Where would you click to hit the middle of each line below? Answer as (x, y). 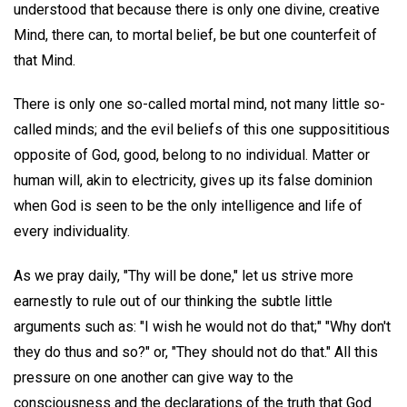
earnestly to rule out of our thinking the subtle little (173, 302)
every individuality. (72, 232)
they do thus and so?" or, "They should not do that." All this (196, 352)
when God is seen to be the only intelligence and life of (188, 206)
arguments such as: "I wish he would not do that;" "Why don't (202, 327)
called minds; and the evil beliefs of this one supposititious (202, 130)
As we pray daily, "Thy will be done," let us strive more (184, 276)
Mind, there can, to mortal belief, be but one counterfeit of (195, 35)
